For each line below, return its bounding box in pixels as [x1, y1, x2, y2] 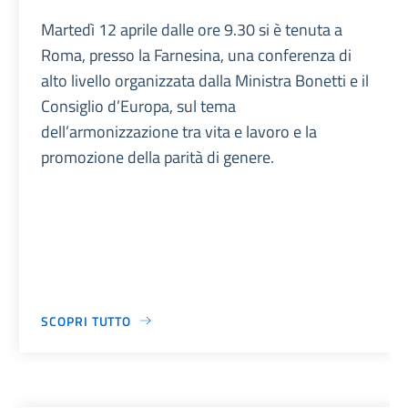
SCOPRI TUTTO [41, 311, 132, 331]
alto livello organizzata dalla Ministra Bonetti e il [41, 67, 370, 93]
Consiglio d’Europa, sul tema [41, 93, 237, 118]
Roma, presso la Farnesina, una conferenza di [41, 42, 352, 67]
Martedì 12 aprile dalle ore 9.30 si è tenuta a [41, 16, 343, 42]
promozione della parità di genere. [41, 144, 275, 169]
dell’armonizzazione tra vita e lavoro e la [41, 118, 318, 144]
